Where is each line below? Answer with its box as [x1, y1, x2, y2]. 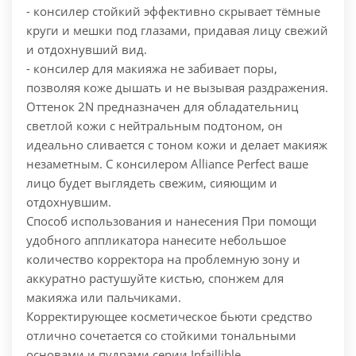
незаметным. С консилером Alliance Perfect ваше [26, 156, 308, 172]
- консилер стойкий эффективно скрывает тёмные [26, 3, 320, 20]
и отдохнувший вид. [26, 41, 147, 58]
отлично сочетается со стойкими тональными [26, 327, 296, 344]
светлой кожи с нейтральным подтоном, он [26, 118, 283, 134]
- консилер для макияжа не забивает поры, [26, 60, 277, 77]
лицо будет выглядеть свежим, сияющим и [26, 175, 277, 192]
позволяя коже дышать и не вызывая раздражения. [26, 79, 328, 96]
